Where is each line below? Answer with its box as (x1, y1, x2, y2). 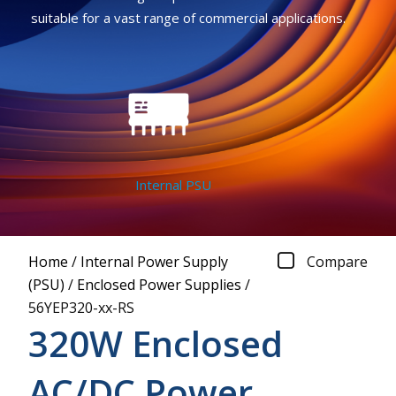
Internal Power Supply (80, 251, 228, 271)
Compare (307, 251, 368, 271)
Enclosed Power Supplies (77, 274, 241, 294)
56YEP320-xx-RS (28, 297, 134, 317)
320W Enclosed (28, 318, 283, 368)
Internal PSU (124, 176, 201, 194)
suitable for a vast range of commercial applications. (30, 9, 346, 27)
